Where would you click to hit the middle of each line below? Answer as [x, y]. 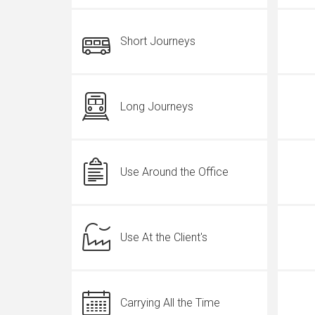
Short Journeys [158, 41]
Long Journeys [157, 107]
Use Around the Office [174, 172]
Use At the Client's [164, 237]
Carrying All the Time [170, 303]
